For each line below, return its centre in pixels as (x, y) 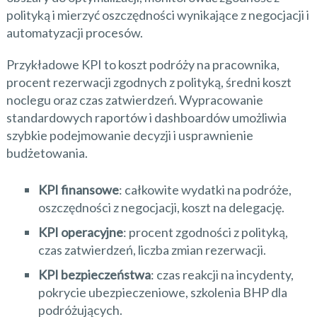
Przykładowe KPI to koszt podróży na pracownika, (143, 65)
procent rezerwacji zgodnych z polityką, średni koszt (149, 82)
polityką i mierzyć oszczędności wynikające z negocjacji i (157, 15)
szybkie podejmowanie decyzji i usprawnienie (129, 136)
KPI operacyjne (80, 232)
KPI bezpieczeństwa (94, 275)
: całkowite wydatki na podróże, (205, 190)
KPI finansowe (78, 190)
